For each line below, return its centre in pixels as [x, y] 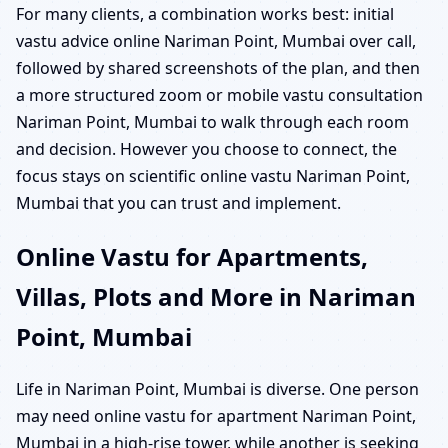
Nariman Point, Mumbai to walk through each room [212, 121]
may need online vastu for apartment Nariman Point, [216, 416]
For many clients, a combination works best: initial [205, 13]
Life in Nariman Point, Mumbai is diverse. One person [217, 389]
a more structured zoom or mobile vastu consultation [219, 94]
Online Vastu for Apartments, [192, 256]
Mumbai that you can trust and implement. [178, 202]
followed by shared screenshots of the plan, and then [218, 67]
